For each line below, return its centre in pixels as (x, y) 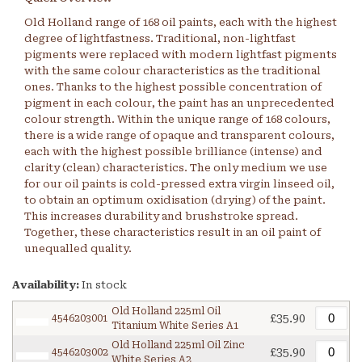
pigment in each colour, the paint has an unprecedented (179, 103)
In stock (104, 285)
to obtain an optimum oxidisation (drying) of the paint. (175, 200)
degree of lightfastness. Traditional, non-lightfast (160, 39)
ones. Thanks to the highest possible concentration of (173, 87)
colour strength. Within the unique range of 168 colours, (177, 120)
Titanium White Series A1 (175, 326)
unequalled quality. (78, 249)
